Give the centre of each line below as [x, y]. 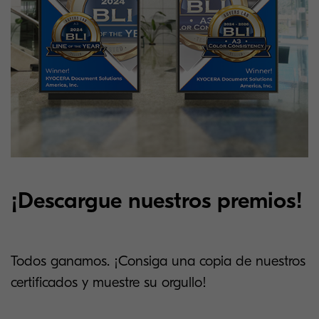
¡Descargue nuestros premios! [157, 200]
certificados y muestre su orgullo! [109, 282]
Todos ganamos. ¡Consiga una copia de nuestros [158, 261]
